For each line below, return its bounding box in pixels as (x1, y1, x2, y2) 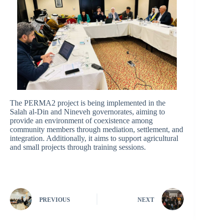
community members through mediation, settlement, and (10, 125, 183, 134)
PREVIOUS (39, 196, 70, 203)
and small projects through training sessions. (10, 143, 146, 152)
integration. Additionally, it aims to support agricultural (10, 134, 178, 143)
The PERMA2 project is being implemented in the (10, 99, 165, 108)
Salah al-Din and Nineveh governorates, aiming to (10, 108, 165, 116)
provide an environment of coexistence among (10, 116, 153, 125)
